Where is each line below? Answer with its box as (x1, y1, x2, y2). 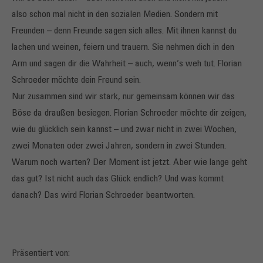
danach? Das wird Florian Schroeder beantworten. (12, 191, 195, 201)
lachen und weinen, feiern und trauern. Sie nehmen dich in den (12, 43, 234, 53)
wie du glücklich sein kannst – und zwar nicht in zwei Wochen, (12, 125, 237, 135)
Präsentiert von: (12, 249, 70, 259)
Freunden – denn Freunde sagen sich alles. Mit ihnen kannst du (12, 26, 237, 36)
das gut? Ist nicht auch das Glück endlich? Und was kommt (12, 174, 224, 184)
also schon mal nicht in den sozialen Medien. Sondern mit (12, 10, 218, 20)
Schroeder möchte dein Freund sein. (12, 76, 141, 86)
